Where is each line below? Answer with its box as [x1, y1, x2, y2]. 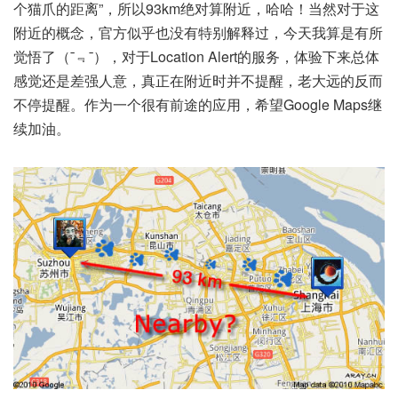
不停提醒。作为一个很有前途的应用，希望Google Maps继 [13, 93, 382, 115]
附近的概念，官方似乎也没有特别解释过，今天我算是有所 [13, 21, 383, 43]
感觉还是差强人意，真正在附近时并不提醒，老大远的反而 [13, 69, 383, 91]
